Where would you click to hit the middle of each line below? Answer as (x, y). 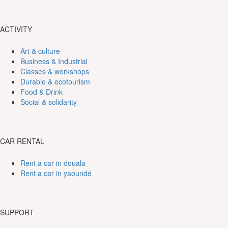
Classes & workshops (55, 72)
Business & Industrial (54, 61)
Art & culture (40, 51)
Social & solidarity (49, 102)
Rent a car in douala (53, 163)
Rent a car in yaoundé (56, 173)
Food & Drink (41, 92)
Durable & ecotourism (55, 82)
